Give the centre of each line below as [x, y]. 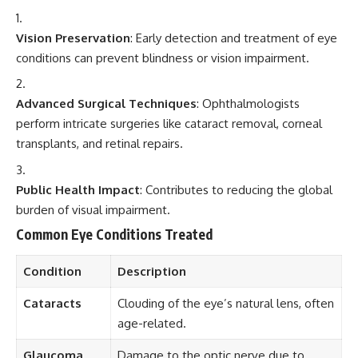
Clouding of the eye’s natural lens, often [225, 303]
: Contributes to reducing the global [236, 189]
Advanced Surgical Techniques [106, 103]
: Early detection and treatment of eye [234, 38]
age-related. [151, 323]
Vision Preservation [73, 38]
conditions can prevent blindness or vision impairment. [163, 58]
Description [151, 271]
